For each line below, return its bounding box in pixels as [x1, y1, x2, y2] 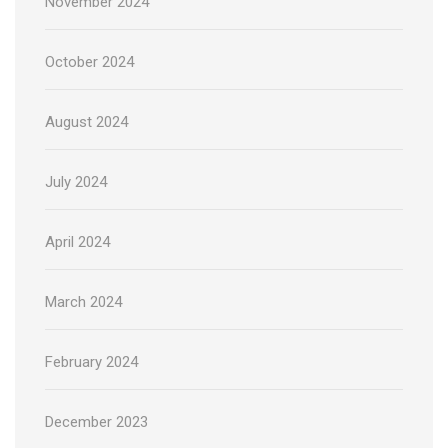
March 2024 [45, 293, 122, 312]
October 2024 [45, 53, 134, 72]
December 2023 [45, 413, 148, 432]
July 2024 [45, 173, 107, 192]
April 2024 [45, 233, 110, 252]
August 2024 [45, 113, 128, 132]
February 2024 [45, 353, 138, 372]
